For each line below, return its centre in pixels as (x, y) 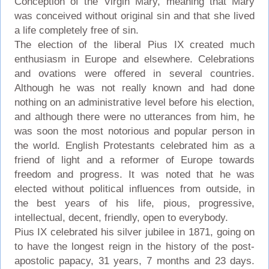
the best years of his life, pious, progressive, (134, 203)
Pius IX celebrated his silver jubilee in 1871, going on (134, 232)
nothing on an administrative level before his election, (134, 102)
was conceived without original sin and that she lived (134, 16)
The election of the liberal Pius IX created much (134, 44)
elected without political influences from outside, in (134, 189)
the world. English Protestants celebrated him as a (134, 145)
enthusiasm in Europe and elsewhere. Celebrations (134, 59)
